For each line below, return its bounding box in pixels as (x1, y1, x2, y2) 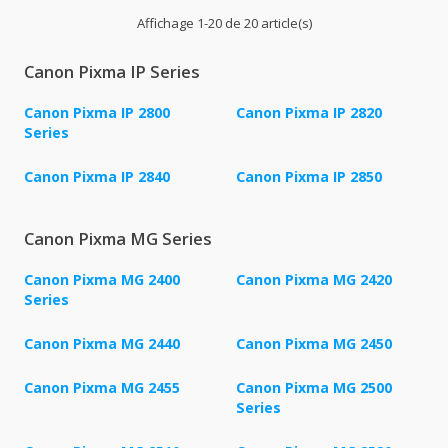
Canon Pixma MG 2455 (24, 378, 180, 398)
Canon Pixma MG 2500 (236, 378, 392, 398)
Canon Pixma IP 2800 (24, 103, 170, 123)
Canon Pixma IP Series (24, 61, 200, 84)
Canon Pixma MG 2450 (236, 334, 392, 354)
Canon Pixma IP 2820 (236, 103, 382, 123)
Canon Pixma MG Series (24, 228, 212, 251)
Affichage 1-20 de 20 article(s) (136, 14, 312, 33)
